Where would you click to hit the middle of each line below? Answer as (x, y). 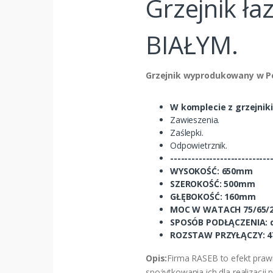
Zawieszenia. (195, 119)
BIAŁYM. (192, 44)
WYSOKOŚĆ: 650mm (211, 171)
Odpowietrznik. (199, 145)
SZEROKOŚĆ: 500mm (213, 183)
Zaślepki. (187, 132)
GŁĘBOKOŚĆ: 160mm (213, 196)
